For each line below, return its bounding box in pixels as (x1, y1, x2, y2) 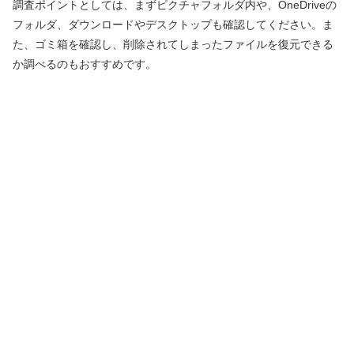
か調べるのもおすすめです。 (13, 58, 156, 71)
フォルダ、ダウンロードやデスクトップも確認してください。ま (13, 18, 333, 32)
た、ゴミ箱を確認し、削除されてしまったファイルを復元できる (13, 38, 333, 51)
